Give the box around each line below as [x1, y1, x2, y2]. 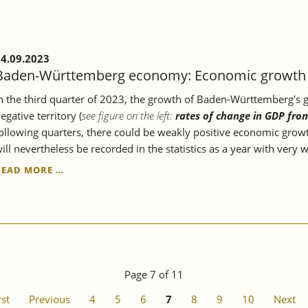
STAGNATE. [63, 259, 119, 272]
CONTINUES [63, 232, 122, 245]
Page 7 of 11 [124, 267, 184, 282]
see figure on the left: [82, 109, 175, 123]
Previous [29, 292, 70, 307]
